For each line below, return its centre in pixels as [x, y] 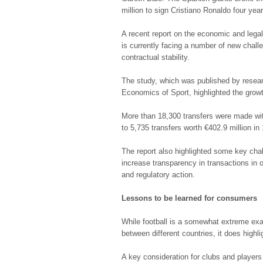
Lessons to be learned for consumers [189, 198]
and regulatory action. [158, 175]
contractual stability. [156, 58]
